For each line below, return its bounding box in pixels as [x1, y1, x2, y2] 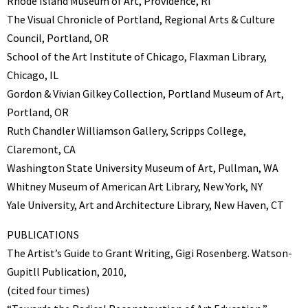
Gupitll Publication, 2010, [7, 265, 126, 279]
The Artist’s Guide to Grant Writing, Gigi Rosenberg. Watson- [7, 246, 292, 261]
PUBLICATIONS [7, 228, 79, 242]
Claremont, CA [7, 142, 76, 157]
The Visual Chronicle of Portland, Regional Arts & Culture [7, 12, 275, 27]
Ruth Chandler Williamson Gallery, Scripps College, [7, 124, 246, 138]
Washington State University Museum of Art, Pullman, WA [7, 161, 278, 175]
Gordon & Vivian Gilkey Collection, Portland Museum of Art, [7, 87, 284, 101]
